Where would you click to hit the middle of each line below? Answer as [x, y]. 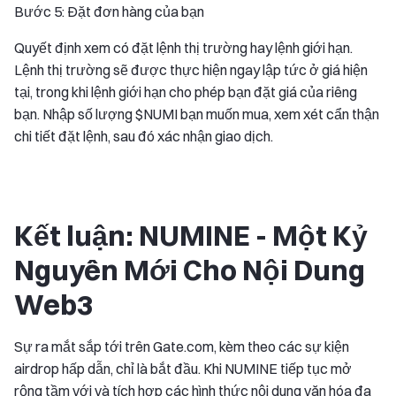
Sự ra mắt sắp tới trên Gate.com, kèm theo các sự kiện [182, 346]
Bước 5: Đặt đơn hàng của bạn [109, 11]
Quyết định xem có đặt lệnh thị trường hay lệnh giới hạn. [183, 47]
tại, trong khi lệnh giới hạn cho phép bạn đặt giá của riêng [186, 91]
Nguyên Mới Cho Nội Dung [190, 270]
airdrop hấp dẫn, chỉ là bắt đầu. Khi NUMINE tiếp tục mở [183, 368]
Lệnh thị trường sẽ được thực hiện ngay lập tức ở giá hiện [191, 69]
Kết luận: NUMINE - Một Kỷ [191, 235]
